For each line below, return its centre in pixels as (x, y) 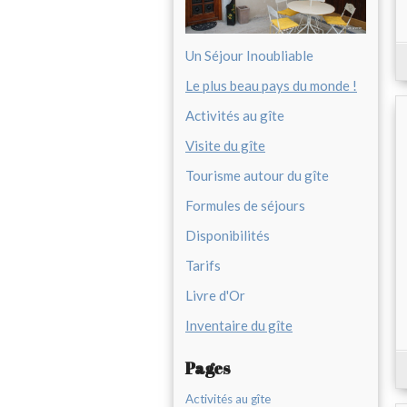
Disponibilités (228, 236)
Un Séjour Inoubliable (249, 56)
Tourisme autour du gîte (257, 176)
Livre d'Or (215, 296)
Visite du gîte (225, 146)
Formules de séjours (245, 206)
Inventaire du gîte (239, 326)
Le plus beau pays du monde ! (271, 86)
